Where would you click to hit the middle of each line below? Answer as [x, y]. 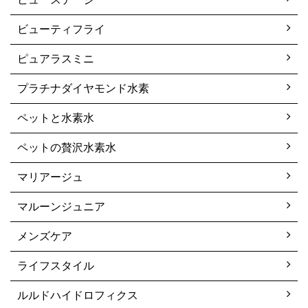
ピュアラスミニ [56, 58]
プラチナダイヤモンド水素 [83, 88]
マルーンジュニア [61, 206]
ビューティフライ [61, 29]
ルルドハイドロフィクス [78, 295]
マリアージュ [50, 177]
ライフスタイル [56, 265]
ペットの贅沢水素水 [67, 147]
